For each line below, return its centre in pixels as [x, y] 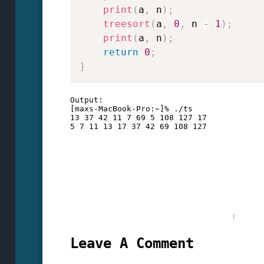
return [121, 52]
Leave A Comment [132, 243]
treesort [126, 24]
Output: [86, 100]
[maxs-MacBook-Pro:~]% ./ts [131, 109]
